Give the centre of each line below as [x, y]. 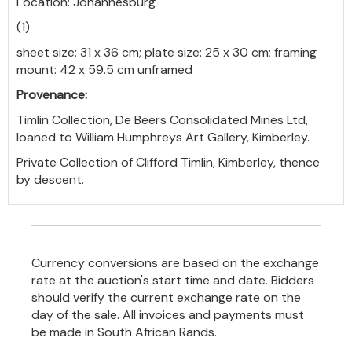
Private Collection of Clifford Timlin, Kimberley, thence [168, 162]
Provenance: [52, 94]
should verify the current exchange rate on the [166, 297]
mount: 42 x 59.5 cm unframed [104, 69]
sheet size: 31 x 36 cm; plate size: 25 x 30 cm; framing [167, 52]
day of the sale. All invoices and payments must [168, 314]
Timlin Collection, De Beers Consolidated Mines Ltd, [162, 119]
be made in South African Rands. [124, 332]
